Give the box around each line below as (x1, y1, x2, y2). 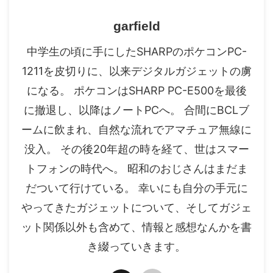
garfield (113, 18, 160, 33)
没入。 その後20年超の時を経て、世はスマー (24, 142, 249, 155)
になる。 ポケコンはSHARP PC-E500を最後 (26, 83, 247, 97)
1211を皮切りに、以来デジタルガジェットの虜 (21, 64, 252, 77)
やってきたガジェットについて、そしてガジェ (21, 200, 252, 214)
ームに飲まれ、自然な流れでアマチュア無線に (21, 122, 252, 136)
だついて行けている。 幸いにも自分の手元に (25, 181, 248, 194)
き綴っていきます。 (87, 239, 186, 253)
